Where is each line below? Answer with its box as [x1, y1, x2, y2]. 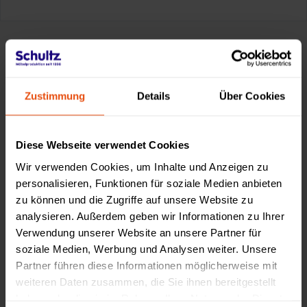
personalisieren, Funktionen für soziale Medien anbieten [16, 177, 282, 188]
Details [136, 90, 171, 102]
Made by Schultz [14, 76, 108, 91]
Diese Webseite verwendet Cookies [16, 138, 189, 151]
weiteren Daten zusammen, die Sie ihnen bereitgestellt [16, 275, 276, 287]
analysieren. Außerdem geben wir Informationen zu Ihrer [16, 210, 284, 221]
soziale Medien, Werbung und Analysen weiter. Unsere [16, 243, 277, 254]
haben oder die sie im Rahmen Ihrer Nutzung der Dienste [16, 292, 288, 304]
